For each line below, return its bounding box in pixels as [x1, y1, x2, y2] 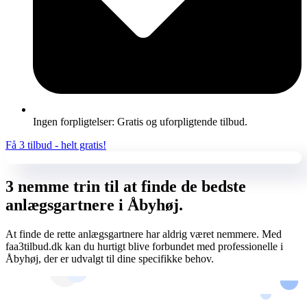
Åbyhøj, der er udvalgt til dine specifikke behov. [5, 252, 214, 265]
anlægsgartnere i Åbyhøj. [5, 195, 183, 214]
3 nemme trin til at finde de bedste [5, 177, 246, 195]
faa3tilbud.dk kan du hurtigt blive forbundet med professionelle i [5, 240, 283, 252]
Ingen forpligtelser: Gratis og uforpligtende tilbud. [33, 115, 247, 127]
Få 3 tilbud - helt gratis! [5, 138, 106, 151]
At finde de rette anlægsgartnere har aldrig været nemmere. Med [5, 228, 282, 240]
